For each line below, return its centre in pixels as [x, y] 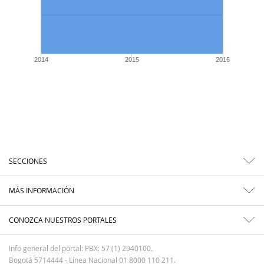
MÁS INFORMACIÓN [42, 191]
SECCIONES [28, 161]
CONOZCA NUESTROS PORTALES [63, 220]
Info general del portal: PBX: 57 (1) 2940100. [81, 248]
